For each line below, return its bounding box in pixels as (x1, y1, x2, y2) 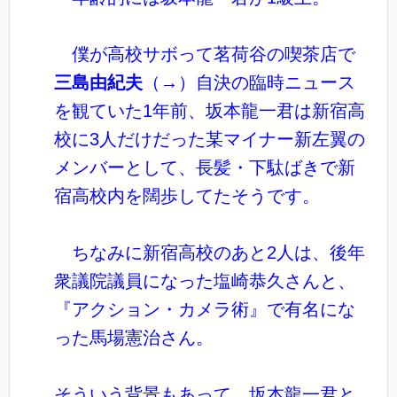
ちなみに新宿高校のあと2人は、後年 (54, 242, 365, 262)
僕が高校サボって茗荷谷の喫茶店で (54, 43, 355, 64)
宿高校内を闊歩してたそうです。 (54, 185, 320, 206)
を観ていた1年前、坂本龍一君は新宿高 (54, 100, 365, 121)
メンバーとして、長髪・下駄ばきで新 (54, 157, 355, 177)
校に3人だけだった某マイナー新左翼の (54, 128, 365, 149)
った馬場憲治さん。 (54, 327, 214, 347)
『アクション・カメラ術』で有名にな (54, 299, 355, 319)
